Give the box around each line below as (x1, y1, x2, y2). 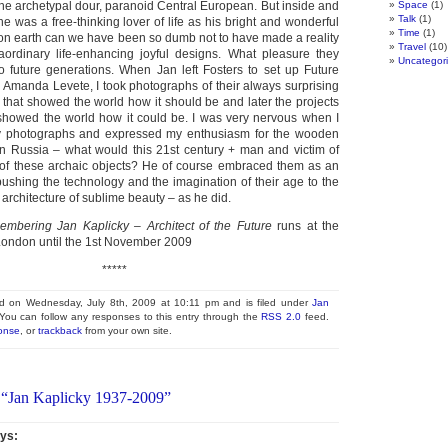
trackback (38, 325, 82, 336)
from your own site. (82, 325, 172, 336)
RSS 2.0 (261, 311, 302, 322)
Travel (398, 41, 426, 52)
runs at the (277, 219, 340, 233)
